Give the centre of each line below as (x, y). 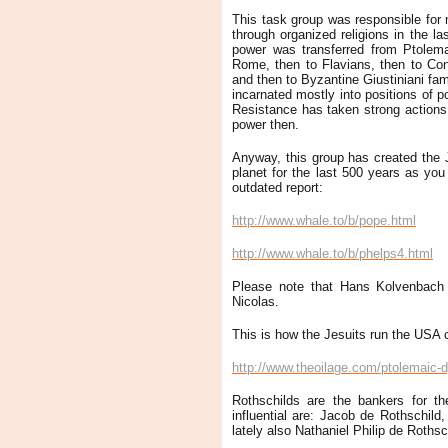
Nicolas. (255, 301)
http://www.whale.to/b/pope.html (324, 220)
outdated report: (277, 187)
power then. (265, 124)
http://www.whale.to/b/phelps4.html (332, 253)
